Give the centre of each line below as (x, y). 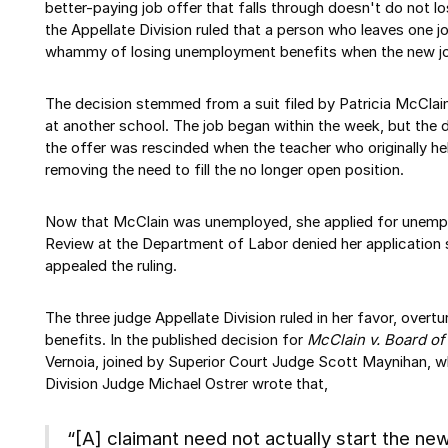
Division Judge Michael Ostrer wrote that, (186, 383)
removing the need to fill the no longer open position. (224, 170)
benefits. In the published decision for (176, 339)
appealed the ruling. (111, 266)
